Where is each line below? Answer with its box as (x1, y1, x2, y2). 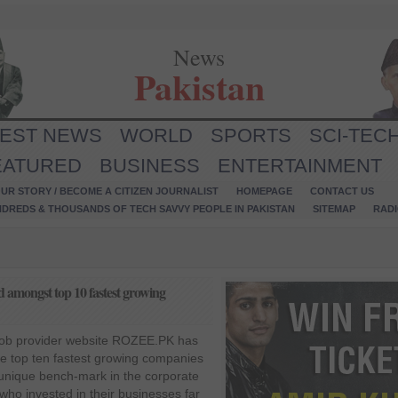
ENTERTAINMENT (218, 155, 382, 177)
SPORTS (211, 124, 291, 147)
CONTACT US (310, 186, 374, 196)
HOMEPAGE (236, 186, 292, 196)
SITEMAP (313, 203, 355, 214)
